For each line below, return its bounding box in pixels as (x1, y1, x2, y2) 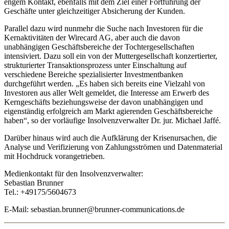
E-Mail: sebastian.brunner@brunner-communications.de (4, 205, 185, 214)
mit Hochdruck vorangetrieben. (4, 152, 105, 161)
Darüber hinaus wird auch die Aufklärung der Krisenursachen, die (4, 133, 217, 143)
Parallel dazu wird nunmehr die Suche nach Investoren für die (4, 24, 203, 33)
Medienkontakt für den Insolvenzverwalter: (4, 169, 143, 178)
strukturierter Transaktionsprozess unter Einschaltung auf (4, 61, 187, 70)
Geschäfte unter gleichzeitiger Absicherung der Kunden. (4, 7, 185, 16)
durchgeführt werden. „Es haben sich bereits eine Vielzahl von (4, 79, 205, 88)
